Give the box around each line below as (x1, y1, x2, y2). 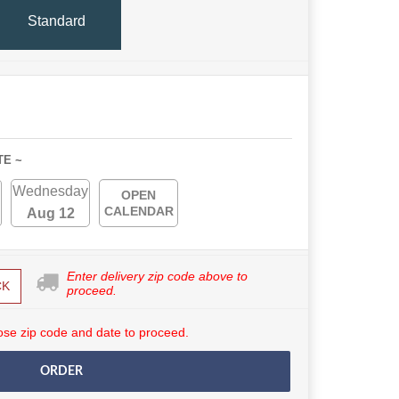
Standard (28, 12, 85, 28)
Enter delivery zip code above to (66, 269, 248, 283)
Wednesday (12, 183, 88, 199)
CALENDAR (103, 204, 174, 218)
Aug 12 (26, 206, 75, 221)
